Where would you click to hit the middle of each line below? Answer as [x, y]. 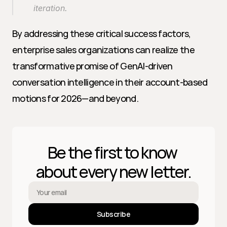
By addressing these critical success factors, [102, 33]
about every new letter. [113, 172]
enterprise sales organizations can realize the [103, 50]
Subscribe [113, 214]
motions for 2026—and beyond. [75, 98]
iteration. [50, 8]
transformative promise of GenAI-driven [92, 66]
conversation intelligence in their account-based [110, 82]
